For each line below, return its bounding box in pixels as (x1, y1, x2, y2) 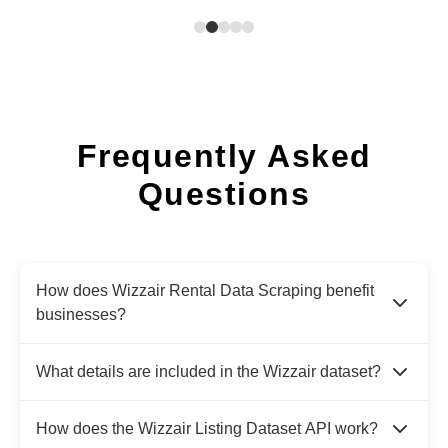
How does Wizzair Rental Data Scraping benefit (36, 282, 374, 300)
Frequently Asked (76, 138, 372, 175)
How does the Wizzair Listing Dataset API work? (36, 420, 378, 438)
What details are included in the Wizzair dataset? (36, 363, 381, 381)
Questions (137, 176, 311, 213)
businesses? (36, 306, 126, 324)
